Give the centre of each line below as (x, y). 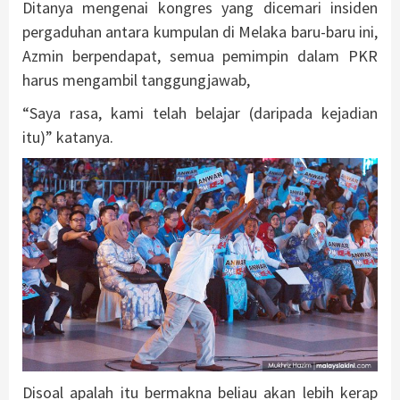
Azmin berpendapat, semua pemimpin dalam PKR (200, 55)
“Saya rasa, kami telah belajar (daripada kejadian (200, 112)
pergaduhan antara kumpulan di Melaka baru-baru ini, (200, 31)
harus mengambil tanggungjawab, (136, 79)
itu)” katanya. (68, 137)
